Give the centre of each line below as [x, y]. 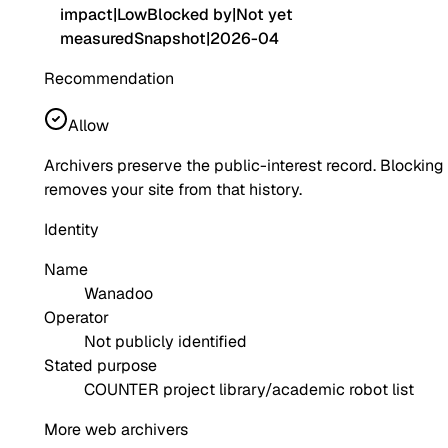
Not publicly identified [165, 342]
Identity [71, 230]
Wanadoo [118, 294]
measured [97, 39]
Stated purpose [100, 366]
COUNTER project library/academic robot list [249, 390]
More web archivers [116, 430]
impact [86, 15]
